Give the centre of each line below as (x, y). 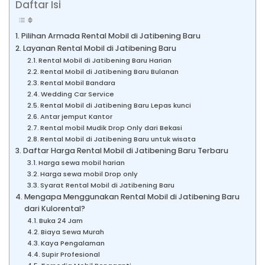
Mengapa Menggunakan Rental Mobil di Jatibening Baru (132, 196)
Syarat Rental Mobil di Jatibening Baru (108, 185)
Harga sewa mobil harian (82, 162)
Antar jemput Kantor (77, 116)
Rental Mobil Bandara (78, 83)
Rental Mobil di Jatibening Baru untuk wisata (118, 139)
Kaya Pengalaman (73, 243)
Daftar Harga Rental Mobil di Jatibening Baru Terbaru (125, 150)
